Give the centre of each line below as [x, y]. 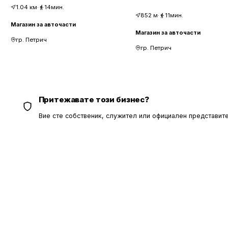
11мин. [174, 16]
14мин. [54, 7]
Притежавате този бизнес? [94, 100]
